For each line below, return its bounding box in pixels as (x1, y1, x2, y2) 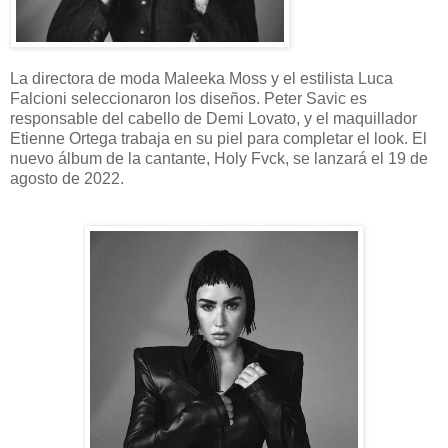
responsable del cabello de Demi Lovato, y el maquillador (10, 110, 417, 128)
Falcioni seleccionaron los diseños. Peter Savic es (10, 90, 367, 108)
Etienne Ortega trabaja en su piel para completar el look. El (10, 130, 427, 148)
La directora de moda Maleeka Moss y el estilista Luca (10, 70, 393, 88)
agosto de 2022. (10, 170, 124, 188)
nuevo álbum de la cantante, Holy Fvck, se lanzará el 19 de (10, 150, 428, 168)
